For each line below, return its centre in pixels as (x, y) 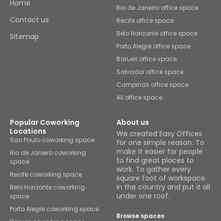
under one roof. (143, 196)
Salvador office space (150, 72)
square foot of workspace (161, 178)
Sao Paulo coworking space (52, 140)
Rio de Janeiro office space (157, 8)
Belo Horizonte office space (157, 34)
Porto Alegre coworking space (54, 209)
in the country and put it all (163, 187)
